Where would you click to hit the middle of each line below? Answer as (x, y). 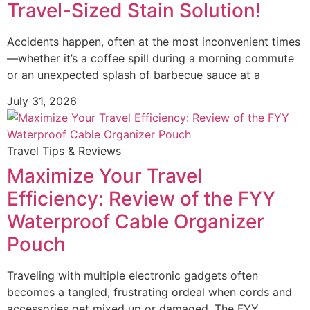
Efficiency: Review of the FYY (141, 199)
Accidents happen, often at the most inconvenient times (154, 41)
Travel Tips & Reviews (64, 151)
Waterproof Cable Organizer (136, 222)
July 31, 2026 (42, 101)
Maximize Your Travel (104, 176)
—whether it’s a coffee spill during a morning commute (151, 58)
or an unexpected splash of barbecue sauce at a (134, 74)
